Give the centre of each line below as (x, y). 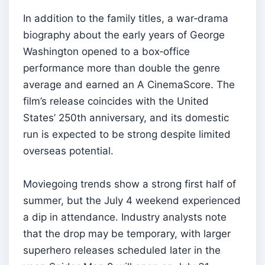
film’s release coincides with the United (116, 101)
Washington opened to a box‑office (106, 51)
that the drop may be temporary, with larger (127, 233)
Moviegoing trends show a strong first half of (130, 184)
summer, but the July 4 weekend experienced (132, 200)
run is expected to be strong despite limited (127, 134)
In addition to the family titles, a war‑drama (126, 18)
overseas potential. (68, 151)
